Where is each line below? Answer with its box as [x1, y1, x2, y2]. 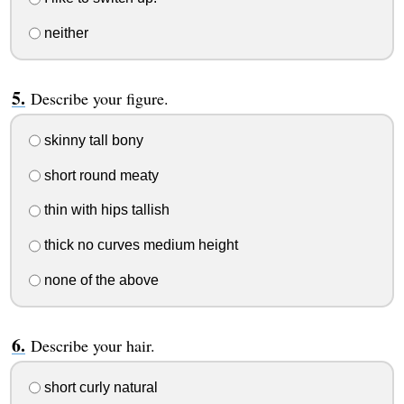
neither [40, 25, 88, 41]
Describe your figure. [30, 87, 169, 110]
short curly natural [40, 379, 158, 395]
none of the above [40, 272, 159, 289]
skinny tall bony [40, 132, 143, 148]
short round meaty [40, 167, 159, 183]
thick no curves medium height [40, 237, 238, 253]
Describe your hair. [30, 335, 155, 357]
